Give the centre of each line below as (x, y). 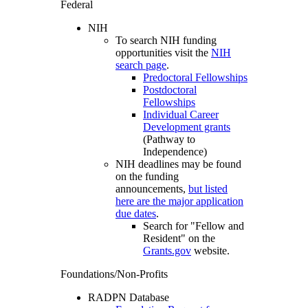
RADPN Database (129, 297)
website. (210, 250)
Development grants (187, 126)
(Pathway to (169, 139)
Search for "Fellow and (194, 225)
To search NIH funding (166, 40)
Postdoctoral (170, 89)
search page (141, 65)
